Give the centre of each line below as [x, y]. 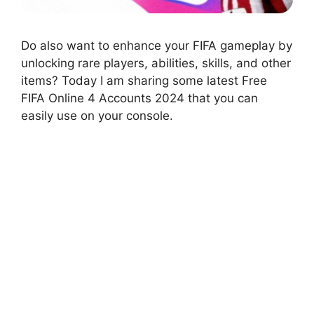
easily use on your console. [97, 115]
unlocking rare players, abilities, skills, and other [156, 63]
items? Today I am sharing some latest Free [144, 80]
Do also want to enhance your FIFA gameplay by [157, 45]
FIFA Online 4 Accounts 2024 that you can [139, 98]
